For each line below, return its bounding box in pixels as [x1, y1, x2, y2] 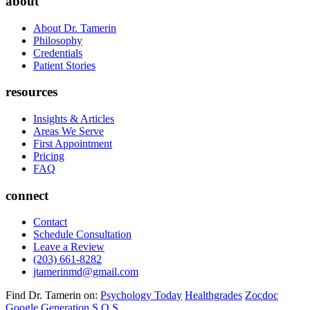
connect [6, 188, 48, 203]
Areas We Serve [33, 125, 104, 137]
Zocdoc [245, 289, 278, 302]
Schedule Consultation [33, 228, 131, 241]
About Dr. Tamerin [33, 21, 116, 34]
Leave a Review [33, 241, 104, 253]
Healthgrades [185, 289, 242, 302]
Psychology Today [100, 289, 182, 302]
